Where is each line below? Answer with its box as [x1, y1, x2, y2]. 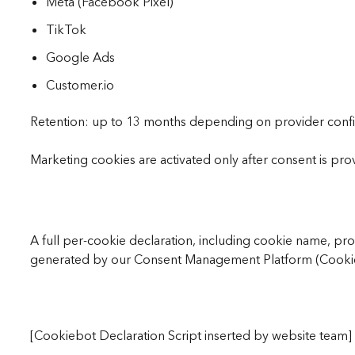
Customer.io [45, 77, 114, 94]
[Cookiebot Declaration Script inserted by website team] [29, 327, 352, 344]
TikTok [45, 21, 86, 38]
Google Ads [45, 49, 115, 66]
